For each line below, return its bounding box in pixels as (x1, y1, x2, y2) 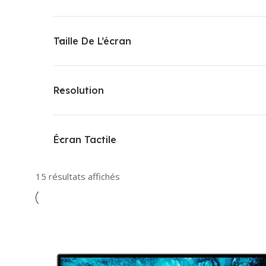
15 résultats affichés (36, 170, 120, 182)
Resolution (53, 84, 104, 96)
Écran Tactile (53, 133, 116, 145)
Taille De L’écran (53, 34, 131, 47)
